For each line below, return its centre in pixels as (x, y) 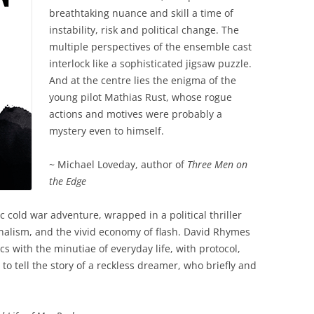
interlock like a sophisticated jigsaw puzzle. (150, 63)
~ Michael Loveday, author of (118, 164)
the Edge (68, 181)
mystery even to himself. (107, 131)
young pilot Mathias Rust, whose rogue (141, 97)
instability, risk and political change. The (144, 30)
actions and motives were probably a (136, 114)
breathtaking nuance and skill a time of (141, 13)
